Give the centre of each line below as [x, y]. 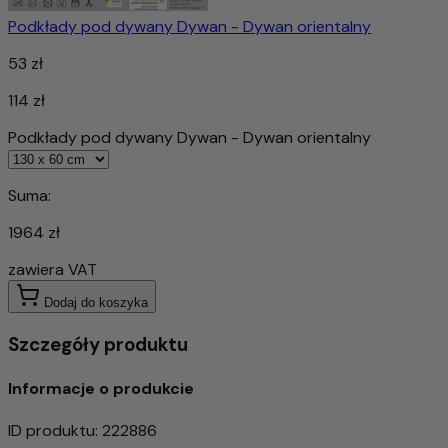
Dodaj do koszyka [96, 302]
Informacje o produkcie [101, 388]
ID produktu [51, 431]
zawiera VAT [52, 269]
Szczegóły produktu [98, 344]
